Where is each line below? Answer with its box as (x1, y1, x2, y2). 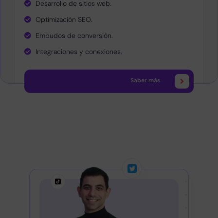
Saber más (130, 76, 160, 84)
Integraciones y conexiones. (35, 47, 122, 56)
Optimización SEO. (35, 15, 92, 24)
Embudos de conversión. (35, 31, 113, 40)
